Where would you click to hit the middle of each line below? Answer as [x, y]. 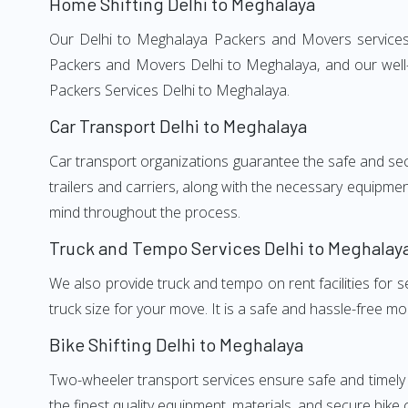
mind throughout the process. [145, 212]
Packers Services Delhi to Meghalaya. [169, 90]
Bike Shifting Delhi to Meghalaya [176, 344]
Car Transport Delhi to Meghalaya [178, 126]
